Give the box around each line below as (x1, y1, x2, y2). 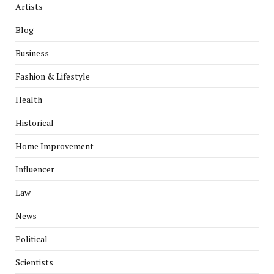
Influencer (15, 163, 54, 176)
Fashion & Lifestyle (15, 70, 90, 83)
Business (15, 47, 49, 59)
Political (15, 233, 48, 245)
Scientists (15, 256, 53, 268)
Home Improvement (15, 140, 94, 152)
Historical (15, 117, 54, 129)
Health (15, 94, 42, 106)
